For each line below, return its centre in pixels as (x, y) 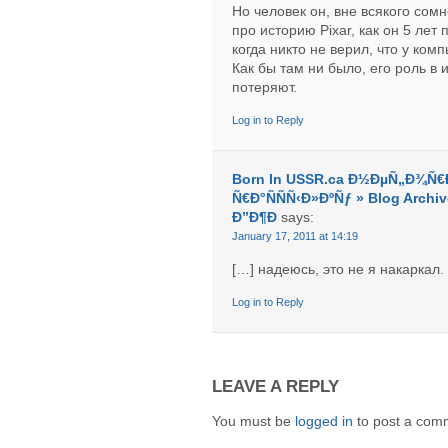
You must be (253, 421)
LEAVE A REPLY (275, 386)
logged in (324, 421)
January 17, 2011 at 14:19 (295, 235)
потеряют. (264, 86)
